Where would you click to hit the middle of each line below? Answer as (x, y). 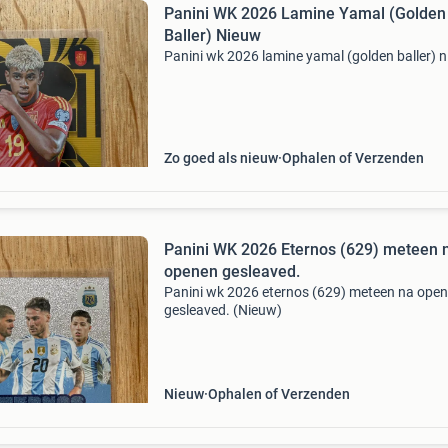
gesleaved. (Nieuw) (222, 310)
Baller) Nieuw (212, 35)
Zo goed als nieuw (220, 158)
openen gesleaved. (231, 271)
